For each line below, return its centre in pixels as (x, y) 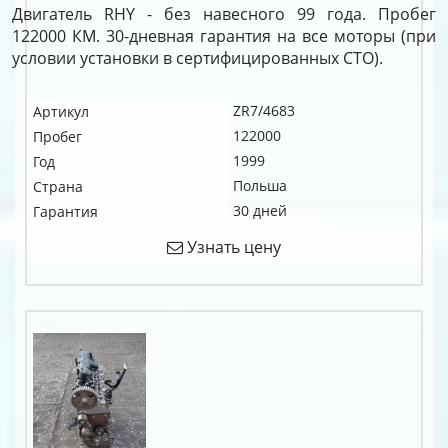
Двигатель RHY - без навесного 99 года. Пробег (224, 14)
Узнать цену (232, 247)
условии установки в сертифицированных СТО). (197, 58)
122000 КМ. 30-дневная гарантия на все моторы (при (224, 36)
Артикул (61, 111)
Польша (260, 185)
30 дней (260, 210)
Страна (58, 186)
